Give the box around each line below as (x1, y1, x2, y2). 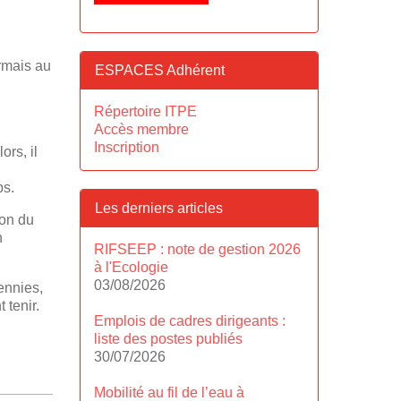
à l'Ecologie (93, 260, 168, 276)
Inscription (93, 140, 159, 156)
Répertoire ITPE (93, 104, 197, 120)
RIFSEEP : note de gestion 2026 (93, 242, 301, 258)
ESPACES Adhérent (94, 63, 225, 79)
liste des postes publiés (93, 331, 243, 347)
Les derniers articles (94, 200, 223, 217)
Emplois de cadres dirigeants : (93, 313, 286, 329)
